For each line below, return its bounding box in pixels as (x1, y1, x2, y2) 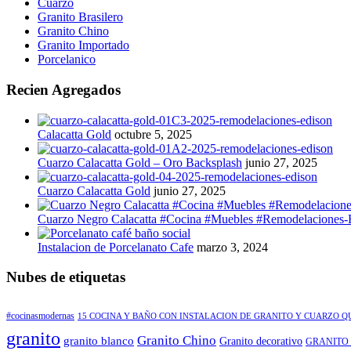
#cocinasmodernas (6, 310, 74, 322)
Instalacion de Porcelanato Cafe (38, 240, 194, 254)
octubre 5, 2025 (114, 127, 192, 141)
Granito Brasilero (38, 10, 123, 24)
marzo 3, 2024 (197, 240, 268, 254)
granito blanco (63, 335, 134, 348)
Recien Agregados (6, 81, 121, 98)
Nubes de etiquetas (6, 269, 125, 286)
